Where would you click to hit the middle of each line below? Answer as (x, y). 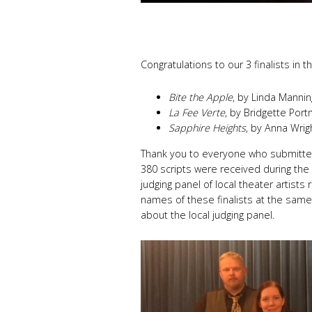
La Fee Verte (197, 113)
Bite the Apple (201, 97)
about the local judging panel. (209, 214)
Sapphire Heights (207, 128)
